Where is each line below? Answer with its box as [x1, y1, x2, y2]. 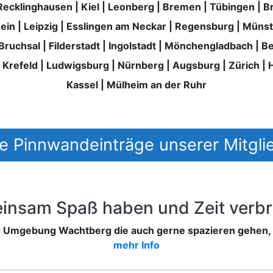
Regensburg [174, 19, 234, 32]
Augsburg [172, 58, 220, 71]
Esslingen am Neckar [66, 19, 166, 32]
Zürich [229, 58, 260, 71]
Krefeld [2, 58, 38, 71]
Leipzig [23, 19, 58, 32]
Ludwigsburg [46, 58, 109, 71]
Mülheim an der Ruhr [107, 78, 207, 91]
